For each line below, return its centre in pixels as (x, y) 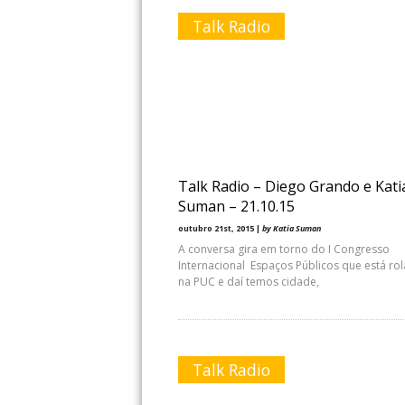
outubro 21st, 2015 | (220, 228)
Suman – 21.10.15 (236, 206)
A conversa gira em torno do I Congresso (284, 249)
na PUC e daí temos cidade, (249, 282)
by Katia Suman (292, 228)
